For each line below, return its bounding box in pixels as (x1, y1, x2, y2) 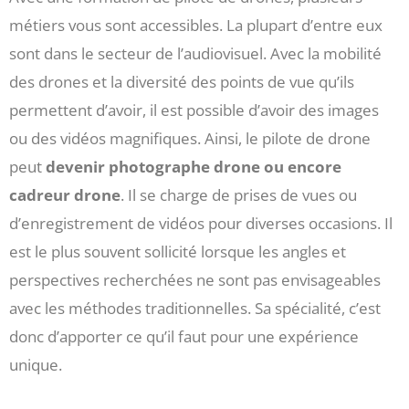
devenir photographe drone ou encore (46, 155, 341, 177)
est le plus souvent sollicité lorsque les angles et (9, 240, 346, 262)
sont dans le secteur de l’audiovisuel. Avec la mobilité (9, 42, 382, 64)
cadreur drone (9, 184, 121, 205)
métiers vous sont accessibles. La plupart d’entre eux (9, 14, 383, 36)
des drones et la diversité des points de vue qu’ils (9, 70, 354, 92)
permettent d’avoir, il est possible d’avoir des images (9, 99, 379, 121)
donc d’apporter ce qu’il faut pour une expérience (9, 325, 359, 347)
